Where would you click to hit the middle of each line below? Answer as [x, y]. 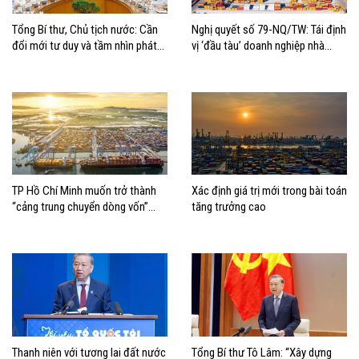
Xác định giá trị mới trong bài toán [269, 191]
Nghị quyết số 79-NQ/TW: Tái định [269, 29]
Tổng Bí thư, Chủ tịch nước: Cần [85, 29]
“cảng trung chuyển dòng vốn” [80, 207]
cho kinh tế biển [48, 223]
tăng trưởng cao [229, 207]
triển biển [33, 61]
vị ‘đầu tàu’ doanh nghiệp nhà [258, 45]
